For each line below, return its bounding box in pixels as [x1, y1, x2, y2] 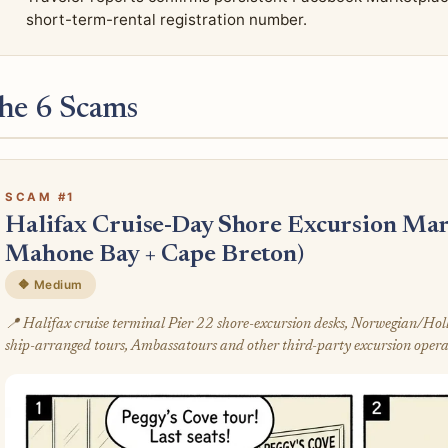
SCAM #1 [5, 190, 76, 205]
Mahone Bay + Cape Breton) [5, 242, 304, 268]
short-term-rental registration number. [25, 9, 307, 29]
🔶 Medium [18, 277, 83, 292]
